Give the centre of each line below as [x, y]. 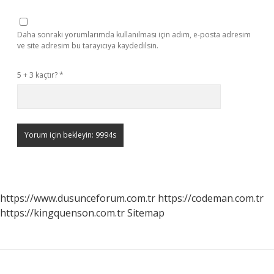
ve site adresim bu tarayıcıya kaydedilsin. [88, 46]
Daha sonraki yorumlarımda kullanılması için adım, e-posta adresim [134, 35]
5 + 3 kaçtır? [38, 75]
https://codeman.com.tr [211, 198]
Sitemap [146, 213]
